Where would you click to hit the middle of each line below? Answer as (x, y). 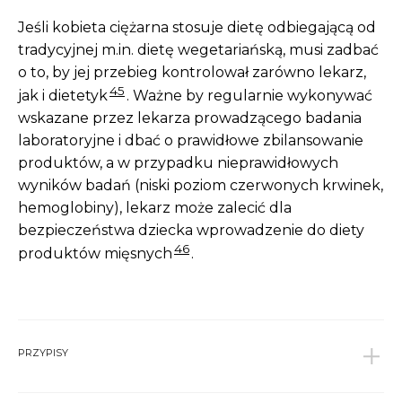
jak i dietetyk (63, 96)
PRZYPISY (43, 352)
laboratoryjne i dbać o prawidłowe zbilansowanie (191, 141)
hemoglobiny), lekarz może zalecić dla (155, 208)
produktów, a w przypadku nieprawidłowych (178, 163)
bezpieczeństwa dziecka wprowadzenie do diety (191, 231)
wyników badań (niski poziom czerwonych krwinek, (201, 186)
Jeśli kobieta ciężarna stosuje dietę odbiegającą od (197, 28)
